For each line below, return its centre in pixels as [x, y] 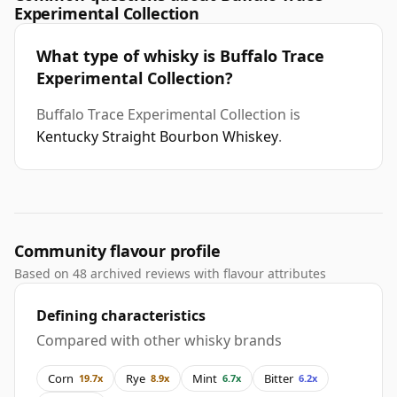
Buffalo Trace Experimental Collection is [168, 115]
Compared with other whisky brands [159, 341]
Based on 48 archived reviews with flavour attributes [170, 274]
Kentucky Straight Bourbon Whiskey [157, 137]
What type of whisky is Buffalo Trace [180, 56]
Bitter [279, 378]
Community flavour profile [117, 251]
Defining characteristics [121, 316]
